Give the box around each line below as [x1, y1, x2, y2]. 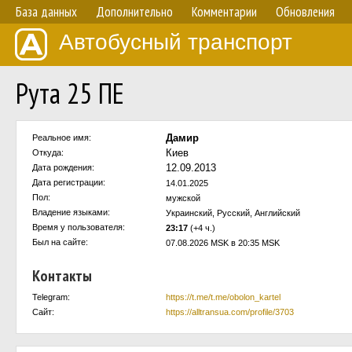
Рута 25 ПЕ [16, 75, 124, 112]
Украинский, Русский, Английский [166, 208, 300, 218]
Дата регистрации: [32, 178, 105, 187]
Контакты [32, 266, 92, 286]
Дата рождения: [32, 163, 94, 172]
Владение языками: [32, 207, 110, 217]
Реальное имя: [32, 133, 91, 142]
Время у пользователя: [32, 222, 125, 232]
